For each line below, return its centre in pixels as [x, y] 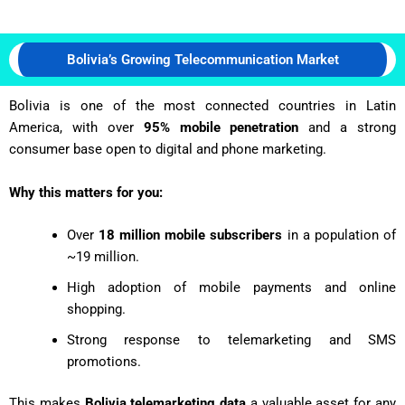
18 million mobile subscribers [190, 235]
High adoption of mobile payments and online [231, 287]
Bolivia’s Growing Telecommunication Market [202, 60]
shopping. [96, 309]
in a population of [339, 235]
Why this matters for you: [86, 192]
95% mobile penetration [221, 128]
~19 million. [103, 256]
